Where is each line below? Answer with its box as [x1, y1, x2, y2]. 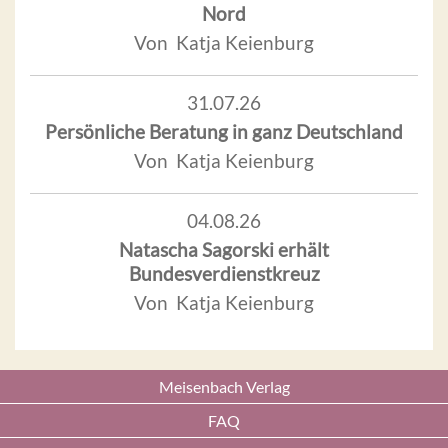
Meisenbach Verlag [158, 377, 290, 396]
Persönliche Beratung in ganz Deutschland [45, 119, 403, 143]
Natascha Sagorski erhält [119, 237, 329, 261]
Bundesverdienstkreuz [128, 261, 320, 285]
